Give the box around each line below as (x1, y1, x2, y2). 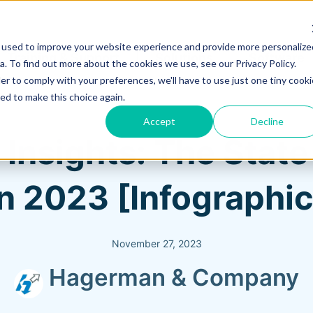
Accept (143, 115, 176, 127)
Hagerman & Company (48, 263, 299, 291)
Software (249, 50, 305, 65)
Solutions (155, 50, 213, 65)
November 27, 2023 (111, 237, 202, 249)
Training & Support (7, 50, 119, 65)
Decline (250, 115, 284, 127)
